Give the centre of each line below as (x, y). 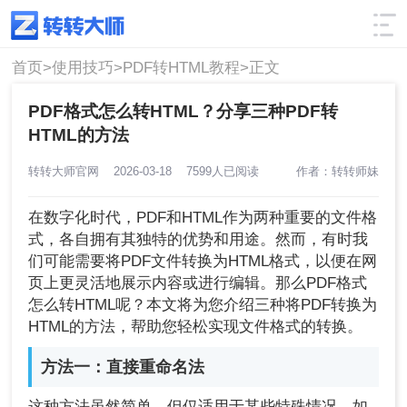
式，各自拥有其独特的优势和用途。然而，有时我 (199, 240)
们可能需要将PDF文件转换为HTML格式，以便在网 (203, 262)
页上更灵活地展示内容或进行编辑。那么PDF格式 (198, 283)
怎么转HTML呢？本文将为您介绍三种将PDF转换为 (203, 305)
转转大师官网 (71, 171)
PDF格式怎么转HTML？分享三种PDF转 (184, 111)
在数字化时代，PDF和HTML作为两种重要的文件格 (203, 218)
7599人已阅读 (219, 171)
